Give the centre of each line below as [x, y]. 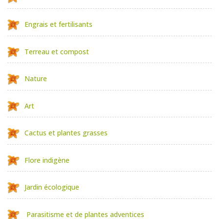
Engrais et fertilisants [58, 24]
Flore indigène [47, 160]
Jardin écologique [52, 187]
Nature [36, 79]
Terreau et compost [57, 51]
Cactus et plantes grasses [66, 133]
